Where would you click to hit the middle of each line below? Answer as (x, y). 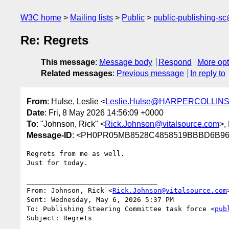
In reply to (208, 74)
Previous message (150, 74)
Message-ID (49, 135)
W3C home (41, 18)
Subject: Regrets (59, 218)
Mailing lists (91, 18)
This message (68, 62)
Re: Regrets (54, 40)
